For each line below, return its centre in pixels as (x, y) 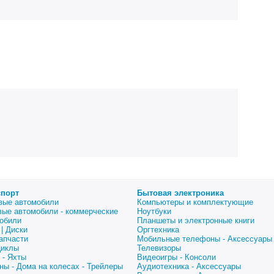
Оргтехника (158, 230)
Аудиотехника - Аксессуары (189, 266)
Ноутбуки (154, 211)
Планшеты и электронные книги (196, 220)
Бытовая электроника (180, 193)
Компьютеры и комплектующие (195, 202)
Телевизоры (159, 248)
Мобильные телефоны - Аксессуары (205, 239)
